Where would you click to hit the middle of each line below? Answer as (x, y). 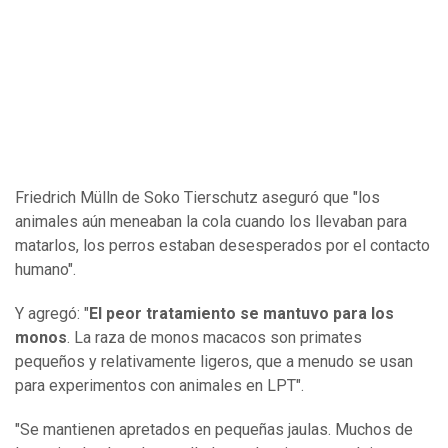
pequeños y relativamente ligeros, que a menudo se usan (214, 362)
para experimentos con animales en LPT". (161, 386)
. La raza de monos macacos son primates (214, 338)
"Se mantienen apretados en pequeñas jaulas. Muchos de (214, 430)
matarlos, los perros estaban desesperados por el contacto (222, 246)
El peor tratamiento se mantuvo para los (241, 314)
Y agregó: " (52, 314)
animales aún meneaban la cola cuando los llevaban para (211, 222)
